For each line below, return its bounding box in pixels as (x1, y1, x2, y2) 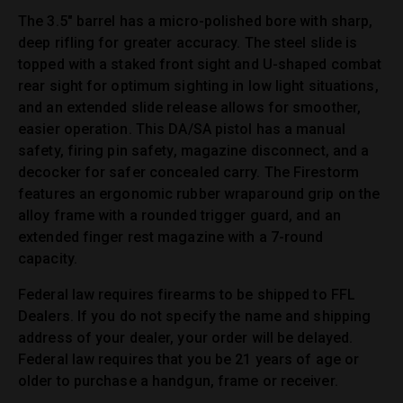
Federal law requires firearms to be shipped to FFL (18, 286, 356, 304)
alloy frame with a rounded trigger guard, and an (18, 207, 341, 225)
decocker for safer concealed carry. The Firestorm (18, 164, 359, 182)
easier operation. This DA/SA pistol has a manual (18, 121, 345, 139)
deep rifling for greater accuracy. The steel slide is (18, 34, 358, 52)
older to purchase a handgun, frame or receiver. (18, 372, 338, 390)
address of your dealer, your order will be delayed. (18, 329, 354, 347)
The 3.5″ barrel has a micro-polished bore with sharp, (18, 13, 373, 31)
